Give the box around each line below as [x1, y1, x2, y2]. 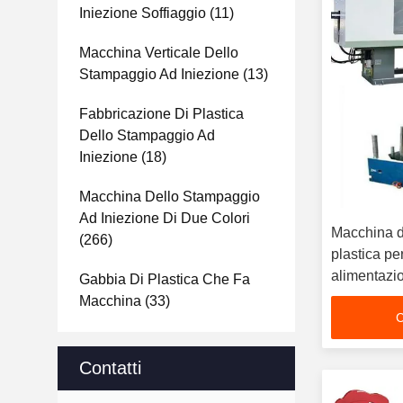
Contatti [79, 358, 141, 378]
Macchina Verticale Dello [79, 45, 238, 60]
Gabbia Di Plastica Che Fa [79, 272, 250, 287]
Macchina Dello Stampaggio [79, 189, 260, 204]
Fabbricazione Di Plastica [79, 106, 244, 121]
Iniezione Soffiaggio [79, 5, 206, 21]
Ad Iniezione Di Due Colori [79, 210, 250, 226]
